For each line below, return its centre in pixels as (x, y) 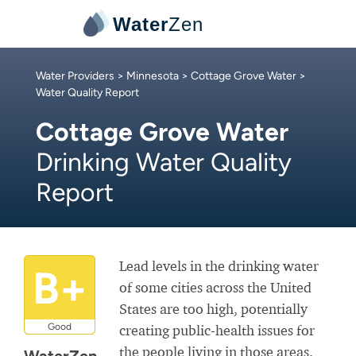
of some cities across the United (215, 287)
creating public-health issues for (217, 330)
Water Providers (75, 76)
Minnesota (153, 76)
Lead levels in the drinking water (219, 266)
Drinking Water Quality (164, 162)
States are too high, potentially (213, 309)
